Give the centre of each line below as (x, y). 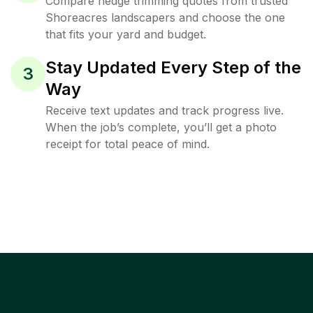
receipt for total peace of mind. (128, 144)
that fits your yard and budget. (126, 34)
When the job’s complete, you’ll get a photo (161, 127)
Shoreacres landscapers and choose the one (165, 17)
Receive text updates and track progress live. (165, 110)
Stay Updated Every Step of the (173, 67)
